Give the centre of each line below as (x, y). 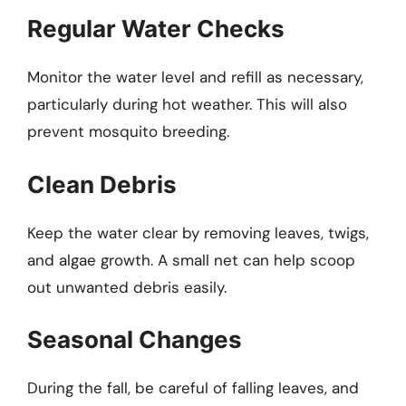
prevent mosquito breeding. (128, 132)
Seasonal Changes (135, 340)
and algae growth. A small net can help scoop (191, 260)
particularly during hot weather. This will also (187, 105)
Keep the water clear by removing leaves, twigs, (198, 232)
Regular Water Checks (156, 29)
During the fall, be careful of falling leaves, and (193, 388)
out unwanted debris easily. (127, 287)
